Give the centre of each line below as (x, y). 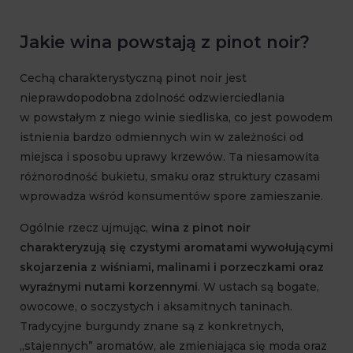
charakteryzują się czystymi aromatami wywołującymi (176, 248)
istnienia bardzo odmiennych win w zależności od (162, 137)
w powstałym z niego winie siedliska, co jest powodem (176, 118)
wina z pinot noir (201, 228)
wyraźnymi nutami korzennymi (109, 287)
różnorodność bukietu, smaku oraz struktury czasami (170, 177)
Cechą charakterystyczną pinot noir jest (133, 78)
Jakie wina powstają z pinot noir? (165, 42)
